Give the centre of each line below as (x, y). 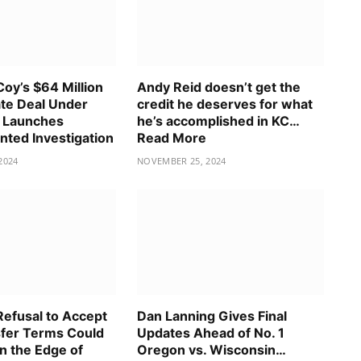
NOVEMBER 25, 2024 (182, 161)
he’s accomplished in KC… (218, 121)
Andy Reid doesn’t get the (219, 87)
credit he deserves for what (225, 104)
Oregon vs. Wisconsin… (212, 349)
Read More (172, 138)
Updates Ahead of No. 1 (211, 332)
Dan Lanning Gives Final (212, 315)
